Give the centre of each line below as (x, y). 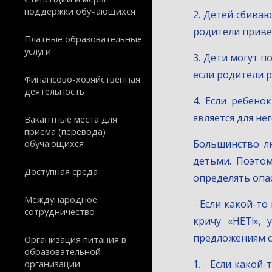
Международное (61, 199)
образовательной (63, 251)
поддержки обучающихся (80, 11)
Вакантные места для (71, 119)
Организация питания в (75, 239)
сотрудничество (59, 211)
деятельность (54, 91)
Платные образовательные (83, 39)
